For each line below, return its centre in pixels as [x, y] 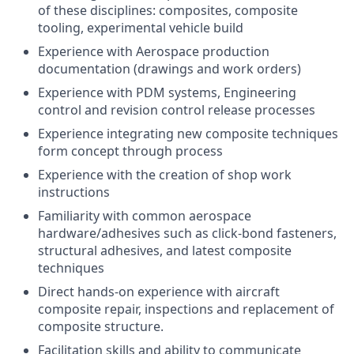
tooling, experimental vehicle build [141, 28]
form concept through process [130, 151]
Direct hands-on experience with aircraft [159, 292]
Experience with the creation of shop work [165, 175]
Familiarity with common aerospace [145, 216]
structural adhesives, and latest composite [165, 250]
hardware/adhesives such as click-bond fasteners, [187, 233]
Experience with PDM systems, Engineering [167, 92]
